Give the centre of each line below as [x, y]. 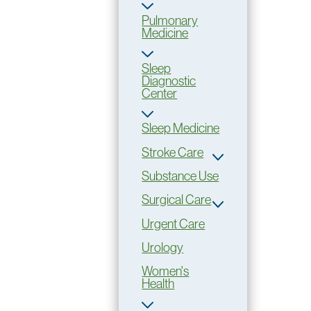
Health [158, 284]
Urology [163, 247]
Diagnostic [169, 81]
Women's [166, 271]
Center [160, 93]
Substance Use [180, 176]
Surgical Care [177, 200]
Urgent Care [174, 224]
